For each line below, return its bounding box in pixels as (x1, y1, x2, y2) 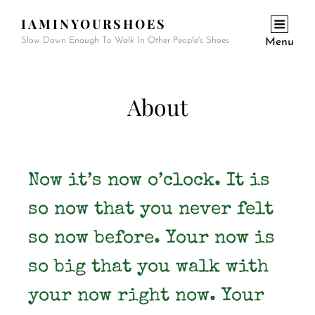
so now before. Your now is (28, 230, 275, 248)
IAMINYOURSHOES (21, 15, 167, 32)
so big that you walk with (28, 259, 269, 277)
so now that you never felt (28, 201, 274, 219)
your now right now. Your (28, 288, 264, 306)
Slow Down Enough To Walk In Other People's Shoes (21, 36, 229, 45)
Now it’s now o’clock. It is (28, 172, 270, 191)
